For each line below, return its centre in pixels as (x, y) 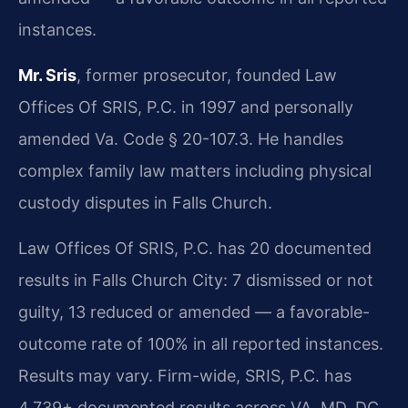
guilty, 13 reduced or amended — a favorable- (194, 311)
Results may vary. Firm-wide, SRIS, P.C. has (185, 375)
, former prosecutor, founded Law (207, 75)
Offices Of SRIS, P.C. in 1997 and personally (186, 107)
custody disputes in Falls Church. (145, 202)
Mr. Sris (47, 75)
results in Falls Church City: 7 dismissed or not (196, 280)
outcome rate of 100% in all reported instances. (201, 343)
